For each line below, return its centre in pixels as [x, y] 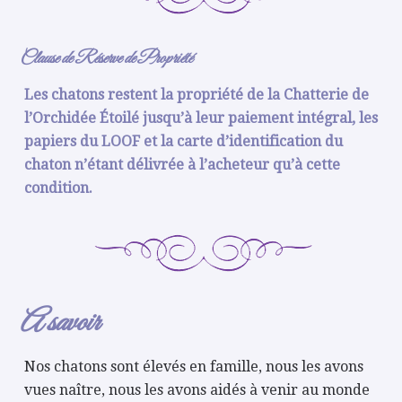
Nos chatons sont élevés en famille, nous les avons [194, 367]
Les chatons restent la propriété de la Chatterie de [197, 95]
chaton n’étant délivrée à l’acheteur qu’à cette [183, 165]
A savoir [60, 323]
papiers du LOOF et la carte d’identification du [184, 141]
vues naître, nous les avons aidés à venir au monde [197, 390]
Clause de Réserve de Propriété [106, 59]
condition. [59, 188]
